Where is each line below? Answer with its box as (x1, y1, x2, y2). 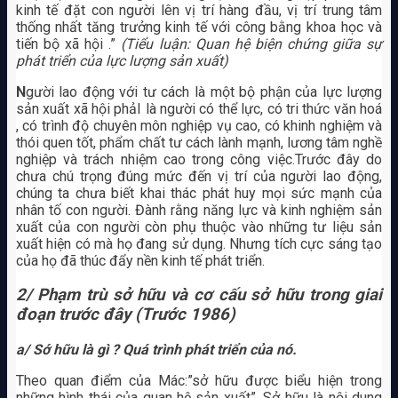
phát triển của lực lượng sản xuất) (15, 52, 228, 69)
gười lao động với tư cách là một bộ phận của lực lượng (25, 83, 383, 100)
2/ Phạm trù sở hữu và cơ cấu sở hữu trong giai (15, 285, 383, 306)
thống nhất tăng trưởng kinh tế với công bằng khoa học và (15, 18, 383, 36)
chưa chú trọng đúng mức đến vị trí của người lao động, (15, 167, 383, 185)
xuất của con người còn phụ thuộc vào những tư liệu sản (15, 218, 383, 235)
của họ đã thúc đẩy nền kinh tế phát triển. (15, 251, 265, 269)
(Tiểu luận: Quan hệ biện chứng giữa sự (121, 35, 383, 52)
